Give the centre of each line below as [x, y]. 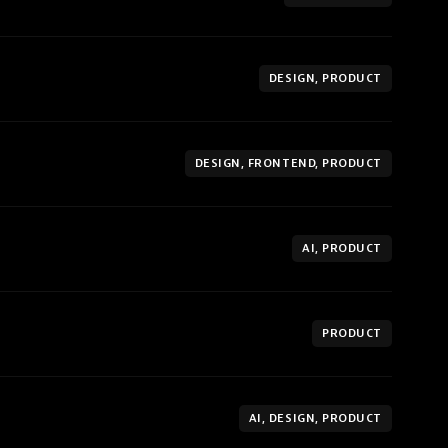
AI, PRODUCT [342, 248]
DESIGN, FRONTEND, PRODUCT [288, 163]
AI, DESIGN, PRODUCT [315, 418]
